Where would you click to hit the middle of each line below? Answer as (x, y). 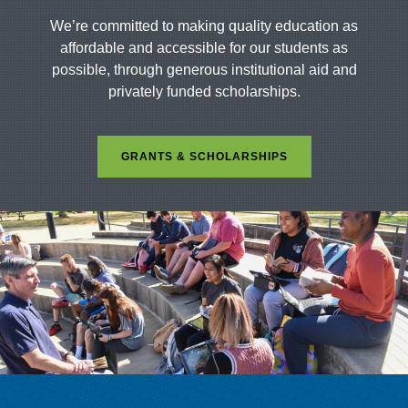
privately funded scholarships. (204, 92)
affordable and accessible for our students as (204, 48)
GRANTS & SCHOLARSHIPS (204, 157)
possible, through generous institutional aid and (204, 70)
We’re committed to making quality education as (204, 26)
